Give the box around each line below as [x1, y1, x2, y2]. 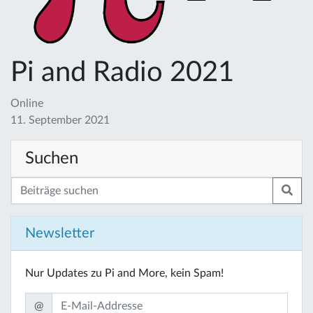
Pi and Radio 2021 [10, 58, 234, 87]
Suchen [25, 150, 78, 167]
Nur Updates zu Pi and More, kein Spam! [25, 267, 224, 279]
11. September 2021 [10, 114, 110, 126]
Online [10, 97, 43, 109]
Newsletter [25, 226, 94, 240]
